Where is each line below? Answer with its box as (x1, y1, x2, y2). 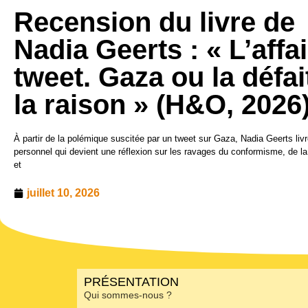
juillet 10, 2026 (27, 187, 100, 199)
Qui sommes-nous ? (84, 289, 172, 301)
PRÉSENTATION (84, 275, 179, 289)
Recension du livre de (14, 7, 295, 38)
